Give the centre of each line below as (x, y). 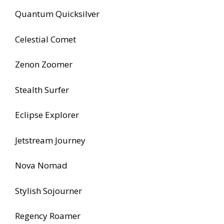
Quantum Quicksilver (57, 14)
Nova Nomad (41, 165)
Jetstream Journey (50, 140)
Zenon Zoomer (44, 64)
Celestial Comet (45, 39)
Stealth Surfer (42, 89)
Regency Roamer (48, 216)
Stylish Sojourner (48, 190)
